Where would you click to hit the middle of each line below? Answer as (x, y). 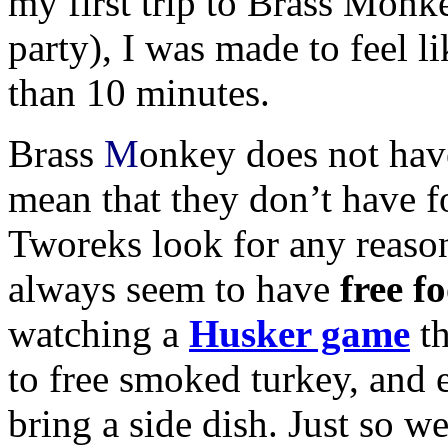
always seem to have (174, 288)
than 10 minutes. (139, 92)
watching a (98, 333)
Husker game (299, 333)
